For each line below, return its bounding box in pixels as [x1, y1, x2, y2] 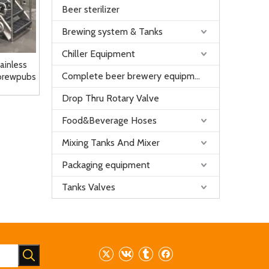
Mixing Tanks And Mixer [62, 137, 160, 148]
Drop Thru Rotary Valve [62, 92, 159, 104]
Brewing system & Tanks [62, 26, 163, 37]
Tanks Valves [62, 181, 115, 193]
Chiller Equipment [62, 48, 135, 59]
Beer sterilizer [62, 4, 119, 15]
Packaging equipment [62, 159, 150, 171]
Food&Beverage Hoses [62, 115, 157, 126]
